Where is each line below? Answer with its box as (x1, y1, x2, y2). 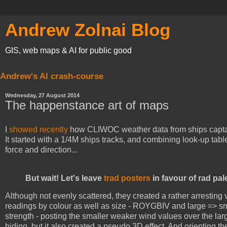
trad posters (104, 173, 150, 182)
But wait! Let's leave (25, 173, 104, 182)
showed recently (9, 125, 68, 134)
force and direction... (5, 145, 78, 154)
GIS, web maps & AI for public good (5, 46, 132, 55)
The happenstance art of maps (5, 98, 169, 112)
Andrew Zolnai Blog (5, 20, 170, 40)
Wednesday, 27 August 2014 (5, 92, 80, 98)
